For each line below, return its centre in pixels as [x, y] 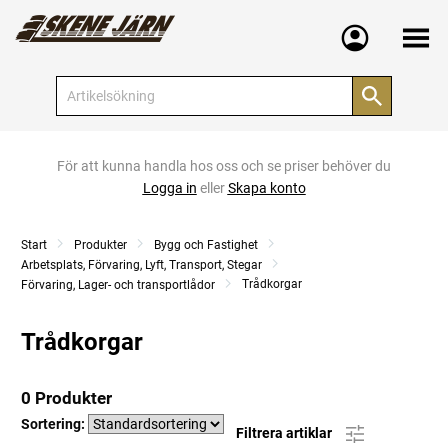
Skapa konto [266, 188]
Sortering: [54, 424]
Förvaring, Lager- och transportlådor [118, 285]
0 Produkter [66, 398]
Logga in [169, 188]
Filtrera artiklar [285, 432]
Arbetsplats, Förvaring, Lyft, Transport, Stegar [141, 265]
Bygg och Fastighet [206, 245]
